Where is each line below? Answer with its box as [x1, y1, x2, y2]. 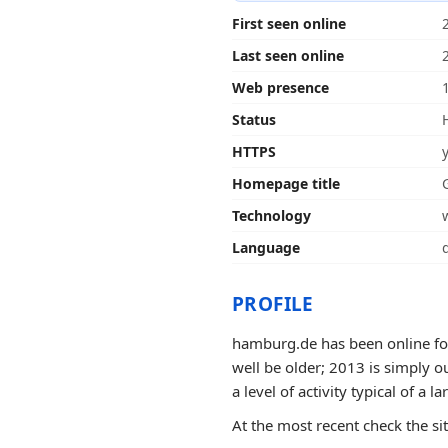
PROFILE [232, 291, 314, 317]
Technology [232, 206, 311, 225]
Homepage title [232, 174, 340, 193]
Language [232, 238, 300, 257]
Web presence [232, 78, 329, 97]
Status [232, 110, 276, 129]
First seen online [232, 14, 346, 33]
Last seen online [232, 46, 344, 65]
